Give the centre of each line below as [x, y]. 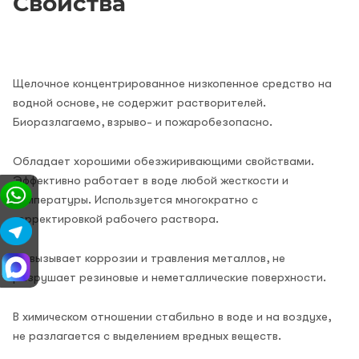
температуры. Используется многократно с [135, 199]
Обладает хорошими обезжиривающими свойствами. [163, 161]
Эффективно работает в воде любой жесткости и [151, 180]
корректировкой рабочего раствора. [116, 218]
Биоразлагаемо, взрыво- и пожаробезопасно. [143, 121]
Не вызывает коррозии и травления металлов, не [149, 258]
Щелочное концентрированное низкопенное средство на [172, 83]
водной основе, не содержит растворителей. [139, 102]
